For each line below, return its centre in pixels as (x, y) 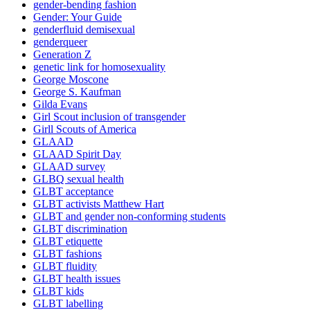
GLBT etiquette (68, 241)
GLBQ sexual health (79, 179)
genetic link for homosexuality (99, 67)
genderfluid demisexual (84, 30)
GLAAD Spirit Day (77, 154)
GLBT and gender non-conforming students (129, 217)
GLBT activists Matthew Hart (99, 204)
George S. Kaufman (77, 92)
